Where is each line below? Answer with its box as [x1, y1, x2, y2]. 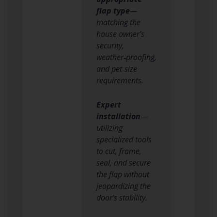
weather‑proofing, [96, 51, 156, 62]
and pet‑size [96, 63, 137, 74]
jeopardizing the [96, 180, 151, 191]
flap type [96, 5, 130, 16]
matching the [96, 16, 140, 28]
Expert [96, 99, 121, 110]
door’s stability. [96, 192, 147, 203]
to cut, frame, [96, 145, 141, 156]
